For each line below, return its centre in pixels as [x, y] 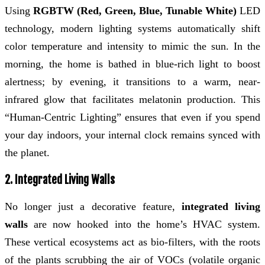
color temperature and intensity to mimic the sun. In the [132, 46]
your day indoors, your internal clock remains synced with [132, 135]
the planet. [27, 152]
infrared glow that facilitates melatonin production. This [132, 99]
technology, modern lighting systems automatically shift [132, 28]
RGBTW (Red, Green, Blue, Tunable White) [135, 10]
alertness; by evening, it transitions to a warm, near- [132, 81]
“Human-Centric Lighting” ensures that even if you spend [132, 117]
